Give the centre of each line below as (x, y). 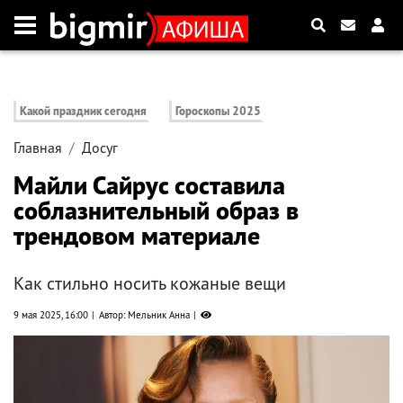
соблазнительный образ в (156, 210)
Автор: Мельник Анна (144, 315)
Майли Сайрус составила (149, 185)
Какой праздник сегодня (83, 112)
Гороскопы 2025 (219, 112)
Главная (38, 148)
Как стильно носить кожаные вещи (150, 284)
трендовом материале (137, 236)
